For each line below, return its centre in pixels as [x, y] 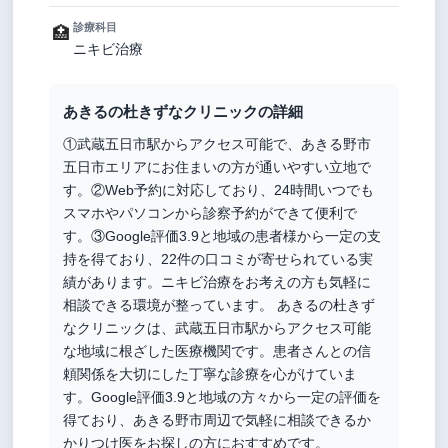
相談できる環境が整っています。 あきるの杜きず [219, 304]
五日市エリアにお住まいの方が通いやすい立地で [217, 166]
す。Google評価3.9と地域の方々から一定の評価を [222, 396]
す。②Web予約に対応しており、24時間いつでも [219, 189]
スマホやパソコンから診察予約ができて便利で [210, 212]
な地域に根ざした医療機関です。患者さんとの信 [217, 350]
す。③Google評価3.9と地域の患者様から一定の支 [222, 235]
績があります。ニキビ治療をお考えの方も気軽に [217, 281]
